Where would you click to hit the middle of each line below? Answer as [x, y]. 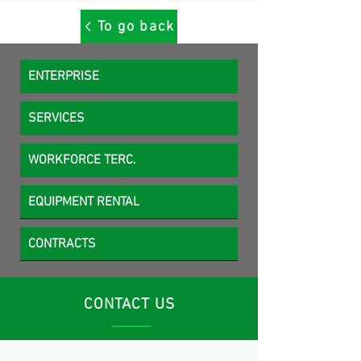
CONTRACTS [62, 244]
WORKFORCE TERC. [82, 160]
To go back [136, 27]
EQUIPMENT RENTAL [84, 202]
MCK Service [63, 320]
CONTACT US [129, 305]
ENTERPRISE [64, 77]
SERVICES [56, 118]
